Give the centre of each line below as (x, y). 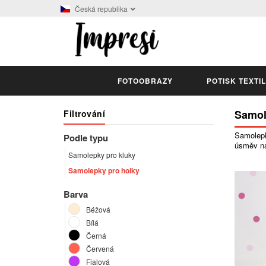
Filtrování (84, 114)
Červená (100, 249)
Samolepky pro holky (105, 171)
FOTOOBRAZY (145, 81)
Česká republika (101, 9)
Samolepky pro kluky (103, 155)
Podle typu (86, 138)
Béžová (98, 210)
